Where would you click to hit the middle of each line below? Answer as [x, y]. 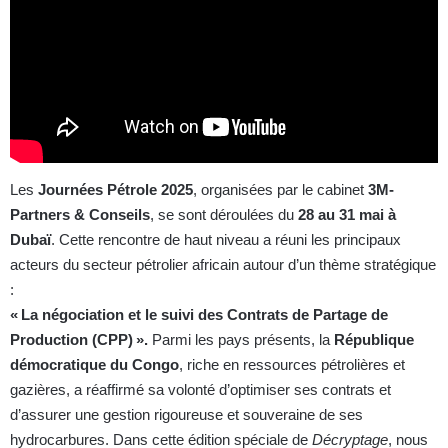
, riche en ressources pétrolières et [292, 364]
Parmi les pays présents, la [241, 339]
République [374, 339]
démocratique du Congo [94, 364]
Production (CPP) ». [79, 339]
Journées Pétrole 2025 [115, 189]
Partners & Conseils [80, 214]
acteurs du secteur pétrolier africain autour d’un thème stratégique [223, 264]
